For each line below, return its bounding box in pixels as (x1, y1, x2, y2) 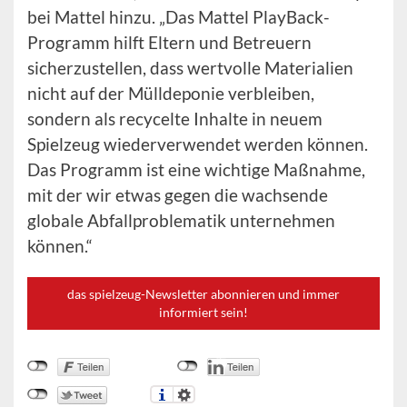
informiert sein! (159, 304, 248, 321)
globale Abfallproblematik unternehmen (27, 210, 335, 232)
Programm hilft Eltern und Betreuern (27, 32, 312, 54)
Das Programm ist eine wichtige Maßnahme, (27, 159, 365, 181)
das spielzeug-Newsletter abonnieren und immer (67, 286, 340, 303)
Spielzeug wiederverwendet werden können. (27, 134, 368, 155)
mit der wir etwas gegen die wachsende (27, 184, 328, 206)
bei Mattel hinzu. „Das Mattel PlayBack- (27, 6, 330, 28)
